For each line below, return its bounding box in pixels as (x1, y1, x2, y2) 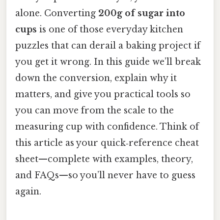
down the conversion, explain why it (15, 72, 177, 83)
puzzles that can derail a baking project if (15, 40, 200, 51)
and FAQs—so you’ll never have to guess (15, 169, 195, 181)
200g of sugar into (98, 7, 185, 19)
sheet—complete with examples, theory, (15, 153, 193, 165)
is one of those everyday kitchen (37, 24, 183, 35)
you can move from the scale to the (15, 105, 174, 116)
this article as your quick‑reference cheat (15, 137, 199, 148)
